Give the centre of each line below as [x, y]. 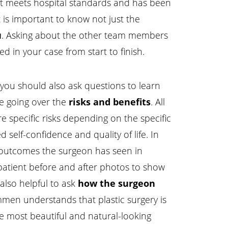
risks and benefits [110, 102]
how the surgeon [117, 183]
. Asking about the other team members [85, 35]
